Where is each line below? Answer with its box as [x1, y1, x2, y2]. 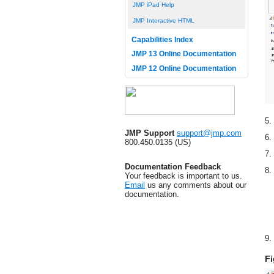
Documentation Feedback [125, 161, 221, 171]
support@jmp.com [177, 128, 242, 138]
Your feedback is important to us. [125, 171, 242, 180]
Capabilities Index [131, 35, 193, 43]
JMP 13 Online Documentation [131, 50, 236, 57]
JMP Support [125, 128, 174, 138]
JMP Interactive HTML [132, 17, 194, 24]
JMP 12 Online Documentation [131, 64, 236, 72]
